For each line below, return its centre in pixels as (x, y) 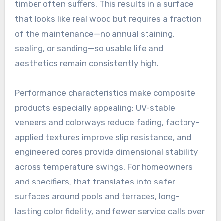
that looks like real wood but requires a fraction (108, 18)
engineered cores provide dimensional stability (106, 152)
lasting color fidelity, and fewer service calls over (110, 211)
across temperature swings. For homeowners (104, 166)
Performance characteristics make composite (105, 92)
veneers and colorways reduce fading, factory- (107, 122)
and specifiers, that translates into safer (95, 181)
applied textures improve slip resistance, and (103, 137)
